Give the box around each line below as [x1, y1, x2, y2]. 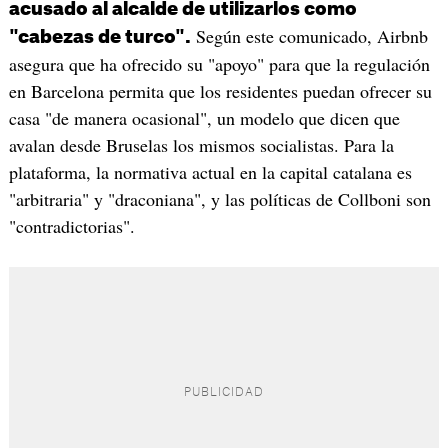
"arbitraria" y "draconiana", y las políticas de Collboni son [8, 187, 431, 212]
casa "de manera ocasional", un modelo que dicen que [8, 106, 400, 131]
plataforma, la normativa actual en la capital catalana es [8, 160, 412, 185]
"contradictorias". [8, 214, 135, 239]
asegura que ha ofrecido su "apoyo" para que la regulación [8, 52, 430, 77]
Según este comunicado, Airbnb [190, 24, 428, 49]
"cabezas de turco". [8, 28, 191, 47]
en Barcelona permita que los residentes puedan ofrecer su [8, 79, 432, 104]
